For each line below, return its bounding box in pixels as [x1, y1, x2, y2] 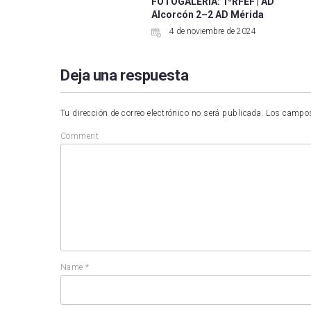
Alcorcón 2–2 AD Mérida [151, 9, 264, 21]
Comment [60, 131, 99, 142]
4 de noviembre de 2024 [167, 26, 257, 37]
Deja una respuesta [60, 67, 189, 85]
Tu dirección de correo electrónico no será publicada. [60, 108, 264, 119]
